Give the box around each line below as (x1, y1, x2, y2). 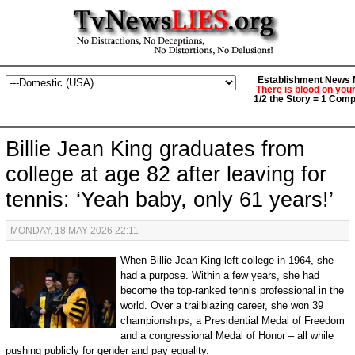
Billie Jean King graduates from (5, 137, 304, 161)
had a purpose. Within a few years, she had (120, 269, 319, 281)
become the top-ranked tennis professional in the (120, 284, 344, 296)
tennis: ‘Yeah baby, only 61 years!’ (5, 188, 334, 212)
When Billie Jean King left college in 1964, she (120, 254, 334, 266)
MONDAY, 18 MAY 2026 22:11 (10, 225, 139, 236)
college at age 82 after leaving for (5, 162, 326, 186)
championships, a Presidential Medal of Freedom (120, 315, 345, 326)
